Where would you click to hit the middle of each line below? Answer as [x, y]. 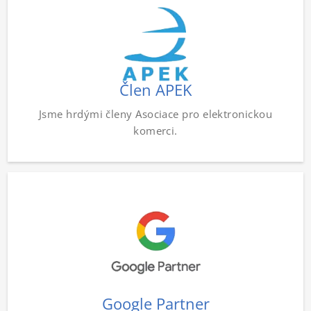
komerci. [155, 130]
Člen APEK [155, 90]
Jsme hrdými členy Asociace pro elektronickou [155, 114]
